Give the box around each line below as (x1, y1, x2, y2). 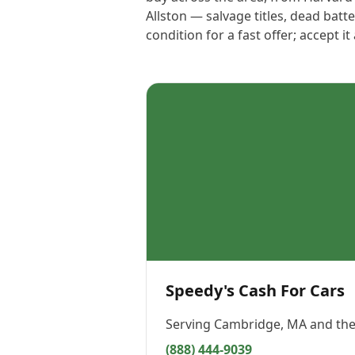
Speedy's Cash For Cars (166, 280, 345, 301)
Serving (166, 315, 214, 333)
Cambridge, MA (214, 315, 307, 333)
